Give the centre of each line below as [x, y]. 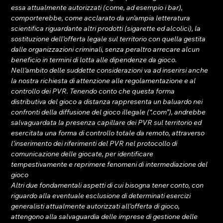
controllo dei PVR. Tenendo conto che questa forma [94, 91]
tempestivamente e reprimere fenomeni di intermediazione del [110, 164]
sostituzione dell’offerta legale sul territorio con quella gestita [109, 39]
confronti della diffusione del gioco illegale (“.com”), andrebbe [109, 112]
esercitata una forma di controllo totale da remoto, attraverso [109, 133]
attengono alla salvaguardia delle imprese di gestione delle [105, 217]
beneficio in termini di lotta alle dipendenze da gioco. [94, 60]
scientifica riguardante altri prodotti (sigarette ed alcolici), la [107, 28]
